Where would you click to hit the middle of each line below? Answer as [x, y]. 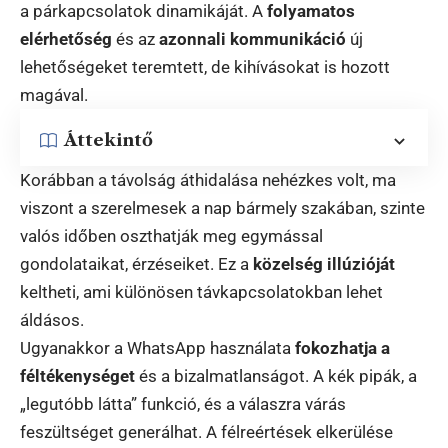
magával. [54, 94]
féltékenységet [77, 375]
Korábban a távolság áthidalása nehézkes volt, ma [208, 179]
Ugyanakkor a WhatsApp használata [157, 347]
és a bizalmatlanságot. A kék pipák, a [276, 375]
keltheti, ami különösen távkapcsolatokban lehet [201, 291]
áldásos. [52, 319]
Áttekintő [108, 140]
